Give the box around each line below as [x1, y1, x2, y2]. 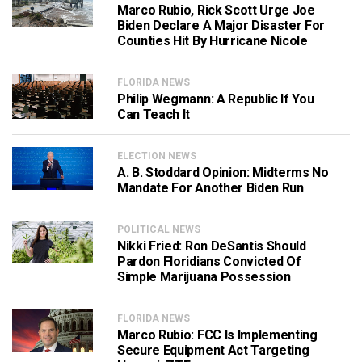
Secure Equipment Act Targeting [117, 343, 309, 358]
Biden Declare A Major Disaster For [117, 18, 326, 33]
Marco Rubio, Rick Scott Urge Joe [117, 2, 315, 18]
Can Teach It [117, 107, 191, 122]
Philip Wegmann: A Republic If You [117, 91, 314, 107]
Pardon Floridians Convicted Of [117, 254, 301, 269]
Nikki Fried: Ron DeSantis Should [117, 238, 306, 254]
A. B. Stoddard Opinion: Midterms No [117, 165, 329, 180]
